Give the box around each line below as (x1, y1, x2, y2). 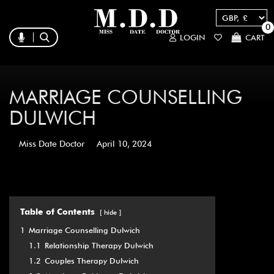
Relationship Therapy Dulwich (45, 241, 154, 251)
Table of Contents (20, 207, 95, 217)
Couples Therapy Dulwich (45, 256, 139, 266)
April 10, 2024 (97, 139, 152, 149)
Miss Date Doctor (19, 139, 84, 149)
